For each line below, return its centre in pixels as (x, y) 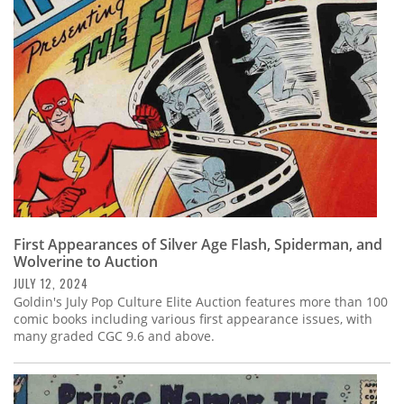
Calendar (55, 52)
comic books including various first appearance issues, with (193, 319)
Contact (49, 101)
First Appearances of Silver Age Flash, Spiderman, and (198, 245)
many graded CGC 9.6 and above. (116, 336)
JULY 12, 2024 (51, 284)
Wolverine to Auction (86, 262)
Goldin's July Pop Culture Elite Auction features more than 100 (201, 302)
